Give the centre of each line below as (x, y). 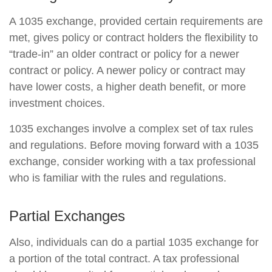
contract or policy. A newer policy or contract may (127, 70)
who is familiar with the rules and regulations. (118, 178)
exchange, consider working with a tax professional (132, 161)
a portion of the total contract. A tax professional (124, 259)
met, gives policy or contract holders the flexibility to (134, 38)
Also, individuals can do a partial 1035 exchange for (134, 242)
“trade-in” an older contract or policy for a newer (124, 54)
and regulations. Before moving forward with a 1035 (134, 145)
